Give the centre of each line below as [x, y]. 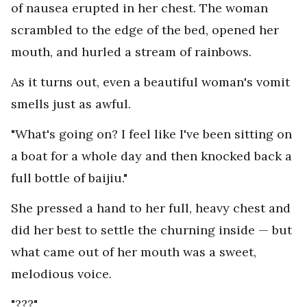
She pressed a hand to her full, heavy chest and [151, 208]
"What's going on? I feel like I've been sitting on [151, 134]
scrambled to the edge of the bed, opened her [145, 30]
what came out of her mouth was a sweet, [134, 252]
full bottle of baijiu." [69, 178]
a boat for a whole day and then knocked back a [151, 156]
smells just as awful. [71, 104]
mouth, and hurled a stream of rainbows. [131, 52]
